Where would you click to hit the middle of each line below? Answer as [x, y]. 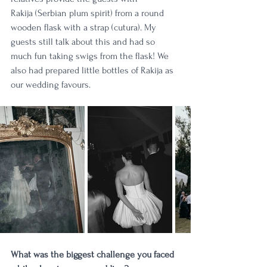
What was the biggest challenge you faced [94, 255]
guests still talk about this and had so [84, 42]
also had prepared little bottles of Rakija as [93, 71]
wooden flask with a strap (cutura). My [85, 28]
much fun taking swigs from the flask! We [91, 56]
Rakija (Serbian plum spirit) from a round [89, 13]
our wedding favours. [52, 85]
